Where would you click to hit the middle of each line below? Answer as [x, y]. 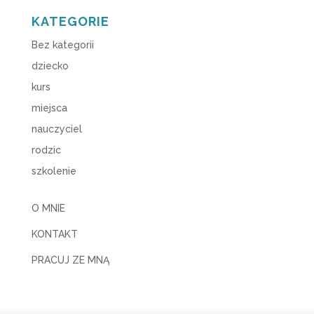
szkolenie [54, 171]
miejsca [49, 108]
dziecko [50, 66]
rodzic [46, 150]
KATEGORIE [70, 22]
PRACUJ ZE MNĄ [71, 260]
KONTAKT [54, 234]
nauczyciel [56, 129]
